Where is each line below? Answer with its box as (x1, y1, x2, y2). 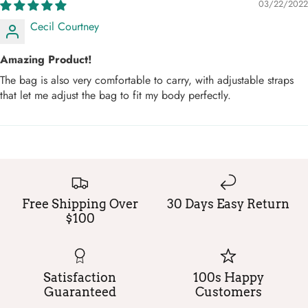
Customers (195, 285, 262, 300)
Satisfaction (43, 270, 116, 285)
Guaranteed (43, 285, 116, 300)
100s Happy (192, 270, 264, 285)
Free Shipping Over (21, 196, 138, 211)
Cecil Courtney (30, 18, 99, 34)
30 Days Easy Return (167, 196, 289, 211)
